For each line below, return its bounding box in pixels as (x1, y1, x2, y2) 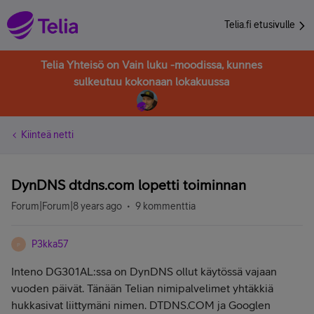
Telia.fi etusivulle (224, 19, 297, 30)
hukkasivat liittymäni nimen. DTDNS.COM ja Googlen (11, 299, 271, 311)
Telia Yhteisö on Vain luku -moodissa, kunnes (41, 58, 262, 71)
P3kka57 (32, 238, 69, 250)
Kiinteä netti (21, 129, 74, 140)
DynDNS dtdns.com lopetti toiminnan (11, 177, 246, 193)
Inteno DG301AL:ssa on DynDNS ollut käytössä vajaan (11, 265, 277, 278)
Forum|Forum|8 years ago (11, 200, 122, 212)
